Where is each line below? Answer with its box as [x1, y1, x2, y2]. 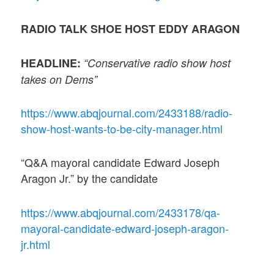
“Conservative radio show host [84, 54, 231, 70]
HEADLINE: [21, 54, 84, 71]
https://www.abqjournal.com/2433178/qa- [21, 204, 221, 220]
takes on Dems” [21, 71, 98, 87]
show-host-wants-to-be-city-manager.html [21, 120, 223, 137]
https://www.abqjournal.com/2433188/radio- [21, 105, 233, 121]
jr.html [21, 235, 51, 252]
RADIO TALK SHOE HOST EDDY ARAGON [21, 20, 240, 37]
